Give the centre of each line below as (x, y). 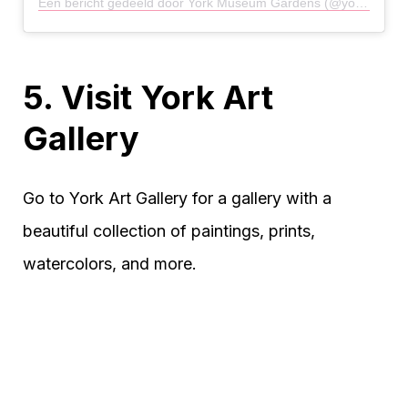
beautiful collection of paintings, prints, (169, 231)
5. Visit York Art (148, 98)
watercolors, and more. (110, 264)
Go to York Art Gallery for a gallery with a (177, 199)
